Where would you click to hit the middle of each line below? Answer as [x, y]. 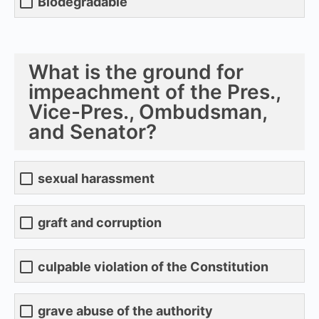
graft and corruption [100, 223]
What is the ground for [136, 72]
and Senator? [93, 131]
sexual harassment [96, 179]
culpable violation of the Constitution [153, 267]
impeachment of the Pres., [155, 91]
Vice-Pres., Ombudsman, [148, 111]
